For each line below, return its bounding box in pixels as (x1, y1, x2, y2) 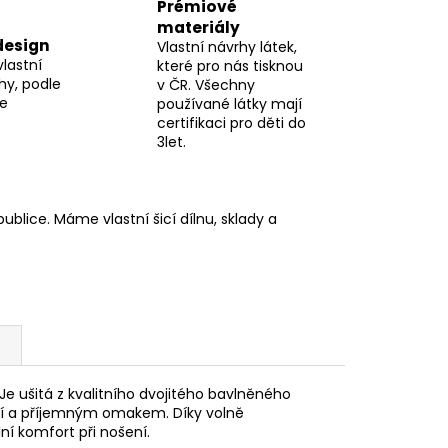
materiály (157, 17, 241, 39)
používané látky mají (157, 94, 303, 115)
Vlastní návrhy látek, (157, 37, 298, 58)
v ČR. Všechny (157, 75, 256, 96)
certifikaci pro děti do (157, 113, 307, 134)
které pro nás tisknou (157, 56, 304, 77)
